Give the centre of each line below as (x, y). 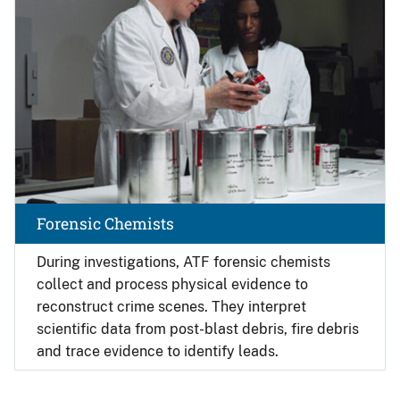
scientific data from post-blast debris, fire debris (198, 329)
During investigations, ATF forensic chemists (183, 262)
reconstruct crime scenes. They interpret (171, 307)
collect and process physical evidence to (172, 284)
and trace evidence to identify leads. (158, 351)
